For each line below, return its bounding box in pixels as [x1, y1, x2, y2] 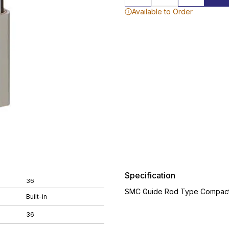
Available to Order [132, 7, 193, 16]
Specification [125, 170, 175, 180]
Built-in [26, 192, 47, 200]
